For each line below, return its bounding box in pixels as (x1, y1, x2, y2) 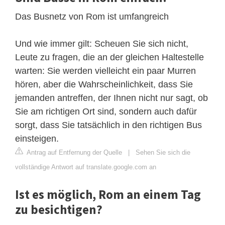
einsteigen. (15, 133, 59, 144)
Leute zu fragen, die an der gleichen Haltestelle (15, 52, 204, 62)
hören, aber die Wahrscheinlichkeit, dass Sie (15, 79, 193, 89)
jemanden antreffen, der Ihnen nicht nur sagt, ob (15, 92, 208, 103)
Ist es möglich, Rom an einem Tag (15, 186, 201, 202)
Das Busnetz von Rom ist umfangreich (15, 11, 169, 22)
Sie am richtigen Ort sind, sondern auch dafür (15, 106, 197, 117)
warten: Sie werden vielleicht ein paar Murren (15, 65, 196, 76)
